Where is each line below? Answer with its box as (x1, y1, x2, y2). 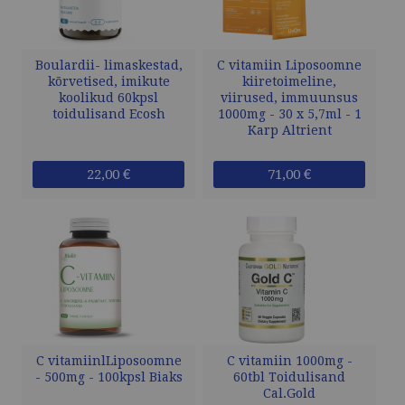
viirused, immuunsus (221, 90, 358, 106)
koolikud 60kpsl (59, 90, 158, 106)
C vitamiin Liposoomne (217, 58, 362, 73)
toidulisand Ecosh (52, 107, 165, 122)
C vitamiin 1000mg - (226, 353, 353, 369)
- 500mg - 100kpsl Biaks (34, 370, 183, 385)
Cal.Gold (263, 386, 316, 401)
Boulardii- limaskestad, (34, 58, 183, 73)
